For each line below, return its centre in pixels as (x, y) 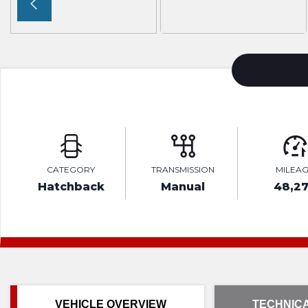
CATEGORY (71, 169)
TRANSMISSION (183, 169)
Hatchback (71, 187)
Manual (183, 187)
